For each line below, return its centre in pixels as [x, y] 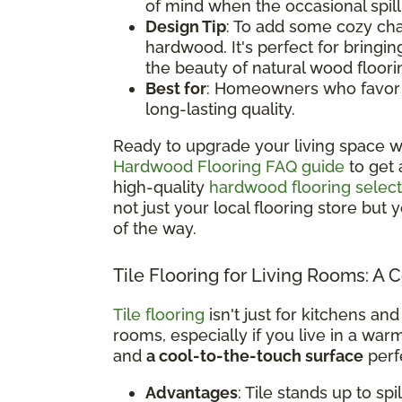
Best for [176, 88]
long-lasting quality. [220, 109]
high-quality [161, 187]
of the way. [155, 228]
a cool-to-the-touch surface [255, 355]
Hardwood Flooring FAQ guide [229, 166]
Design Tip [186, 26]
